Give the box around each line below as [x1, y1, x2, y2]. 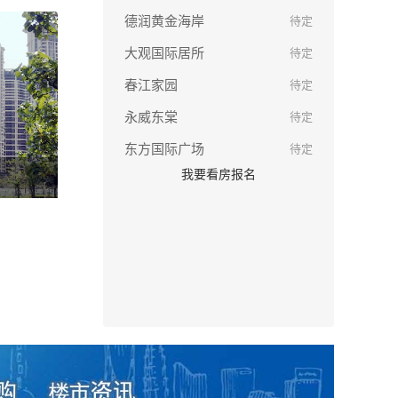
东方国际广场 [124, 142, 204, 157]
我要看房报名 [181, 168, 256, 182]
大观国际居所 [124, 46, 204, 61]
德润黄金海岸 [124, 14, 204, 29]
